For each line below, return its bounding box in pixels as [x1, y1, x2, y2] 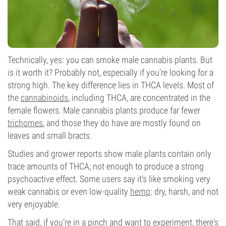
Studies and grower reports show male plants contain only [8, 148, 211, 159]
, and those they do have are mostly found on [43, 118, 201, 128]
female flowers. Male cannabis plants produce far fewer [8, 105, 200, 116]
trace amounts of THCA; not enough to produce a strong [8, 161, 204, 172]
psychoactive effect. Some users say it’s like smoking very [8, 174, 210, 184]
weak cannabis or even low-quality [8, 186, 130, 197]
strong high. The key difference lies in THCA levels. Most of [8, 80, 214, 90]
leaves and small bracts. [8, 130, 92, 141]
